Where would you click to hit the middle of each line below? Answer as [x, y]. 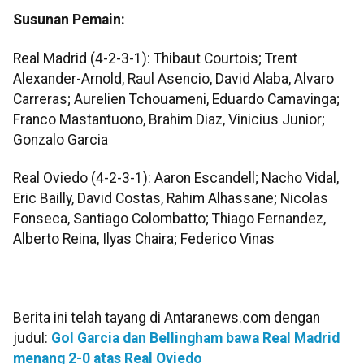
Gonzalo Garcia [61, 139]
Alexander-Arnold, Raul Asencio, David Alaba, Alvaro [173, 78]
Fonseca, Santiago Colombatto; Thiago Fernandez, [169, 219]
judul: [32, 338]
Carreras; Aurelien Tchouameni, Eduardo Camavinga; [176, 99]
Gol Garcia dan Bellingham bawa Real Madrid [195, 338]
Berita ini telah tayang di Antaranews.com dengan [167, 318]
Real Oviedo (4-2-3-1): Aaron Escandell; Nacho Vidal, [176, 178]
